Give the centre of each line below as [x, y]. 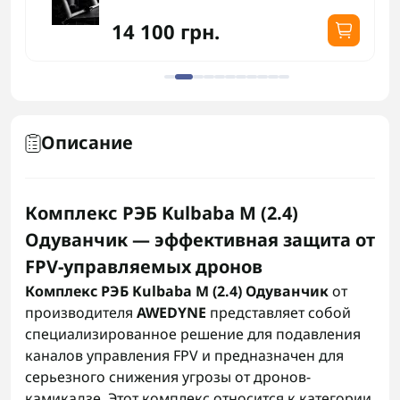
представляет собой [279, 312]
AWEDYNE [171, 312]
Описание [87, 142]
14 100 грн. [166, 31]
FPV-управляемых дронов [144, 267]
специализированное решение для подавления [193, 334]
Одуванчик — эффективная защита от [200, 240]
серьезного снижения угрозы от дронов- [168, 377]
